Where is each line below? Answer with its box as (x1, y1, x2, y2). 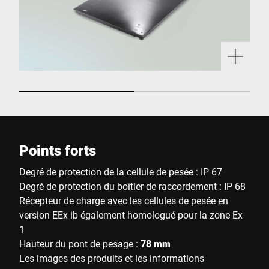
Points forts (19, 141, 96, 160)
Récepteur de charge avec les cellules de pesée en (19, 194, 228, 207)
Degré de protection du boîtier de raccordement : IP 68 (19, 180, 246, 192)
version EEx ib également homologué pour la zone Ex (19, 208, 243, 221)
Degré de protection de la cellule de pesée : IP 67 (19, 165, 222, 178)
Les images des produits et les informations (19, 252, 204, 264)
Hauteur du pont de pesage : (19, 237, 141, 250)
